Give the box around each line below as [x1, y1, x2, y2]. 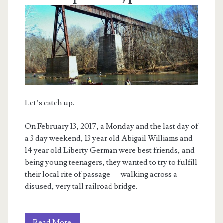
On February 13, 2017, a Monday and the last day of [24, 121, 198, 131]
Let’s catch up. [24, 98, 76, 108]
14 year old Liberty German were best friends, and [24, 145, 195, 155]
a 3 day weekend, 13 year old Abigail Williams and [24, 133, 193, 143]
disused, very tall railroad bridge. [24, 181, 137, 191]
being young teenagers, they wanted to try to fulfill [24, 157, 197, 167]
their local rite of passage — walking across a [24, 169, 177, 179]
